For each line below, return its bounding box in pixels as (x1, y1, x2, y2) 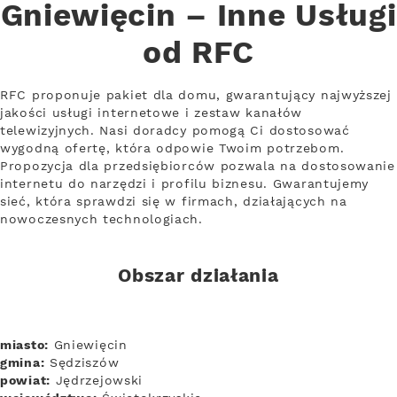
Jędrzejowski (50, 372, 144, 389)
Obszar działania (118, 264, 279, 289)
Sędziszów (44, 354, 120, 371)
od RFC (142, 34, 255, 74)
